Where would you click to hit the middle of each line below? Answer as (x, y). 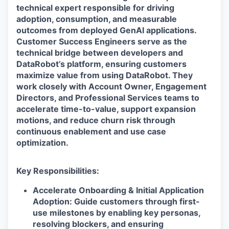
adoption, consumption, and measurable (97, 19)
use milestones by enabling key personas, (117, 213)
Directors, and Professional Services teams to (108, 98)
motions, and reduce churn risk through (96, 120)
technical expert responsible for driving (95, 8)
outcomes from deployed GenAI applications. (106, 30)
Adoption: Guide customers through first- (116, 201)
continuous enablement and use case (91, 131)
